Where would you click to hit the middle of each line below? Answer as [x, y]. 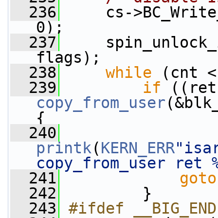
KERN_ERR [138, 148]
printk [64, 148]
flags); [68, 57]
